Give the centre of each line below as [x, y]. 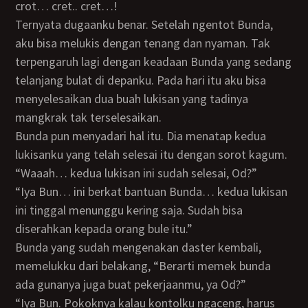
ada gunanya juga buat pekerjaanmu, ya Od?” [131, 284]
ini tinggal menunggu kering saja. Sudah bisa [129, 210]
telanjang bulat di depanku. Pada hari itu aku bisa [141, 80]
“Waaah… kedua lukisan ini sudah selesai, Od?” [136, 173]
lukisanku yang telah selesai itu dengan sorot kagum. [152, 154]
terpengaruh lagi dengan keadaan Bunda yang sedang [154, 62]
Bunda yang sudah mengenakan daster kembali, [19, 247]
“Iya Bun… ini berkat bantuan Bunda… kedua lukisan [20, 191]
